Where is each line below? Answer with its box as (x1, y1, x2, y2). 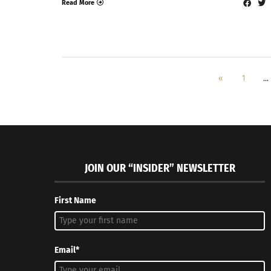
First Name (54, 195, 97, 206)
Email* (54, 245, 80, 256)
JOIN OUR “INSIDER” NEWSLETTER (84, 162, 235, 175)
